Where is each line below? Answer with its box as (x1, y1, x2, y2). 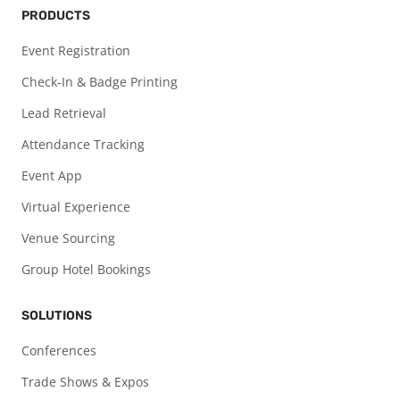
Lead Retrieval (21, 104, 106, 122)
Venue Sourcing (21, 229, 115, 247)
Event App (21, 167, 82, 185)
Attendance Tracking (21, 136, 145, 154)
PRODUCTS (21, 8, 90, 24)
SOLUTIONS (21, 308, 92, 324)
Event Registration (21, 42, 130, 60)
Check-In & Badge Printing (21, 73, 178, 91)
